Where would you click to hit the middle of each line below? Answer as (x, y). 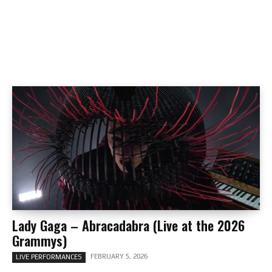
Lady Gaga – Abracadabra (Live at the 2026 (128, 225)
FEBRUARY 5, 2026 (119, 256)
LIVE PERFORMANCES (49, 257)
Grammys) (39, 240)
